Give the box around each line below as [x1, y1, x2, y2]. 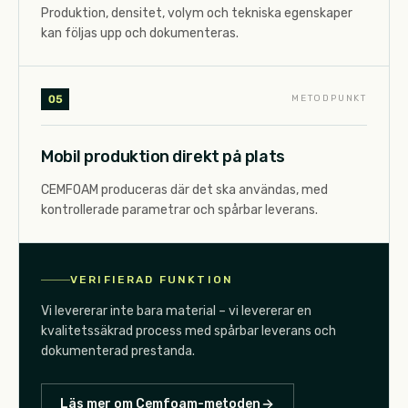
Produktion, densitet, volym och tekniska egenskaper [41, 5, 352, 21]
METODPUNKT [291, 93, 367, 105]
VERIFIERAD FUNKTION [70, 273, 234, 287]
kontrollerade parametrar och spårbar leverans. [41, 201, 318, 218]
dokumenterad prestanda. [41, 343, 195, 360]
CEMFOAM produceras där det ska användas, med [41, 181, 328, 198]
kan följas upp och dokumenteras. [41, 25, 239, 41]
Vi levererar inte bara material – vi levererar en [41, 303, 311, 320]
